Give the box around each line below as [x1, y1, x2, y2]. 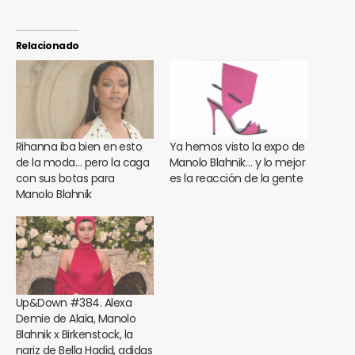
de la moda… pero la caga [16, 155, 150, 171]
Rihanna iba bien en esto [16, 139, 143, 155]
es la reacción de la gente [170, 170, 303, 187]
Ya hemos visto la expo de [170, 139, 305, 155]
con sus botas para [16, 170, 115, 187]
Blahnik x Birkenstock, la [16, 326, 133, 343]
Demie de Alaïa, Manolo [16, 311, 136, 327]
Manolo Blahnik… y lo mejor [170, 155, 306, 171]
